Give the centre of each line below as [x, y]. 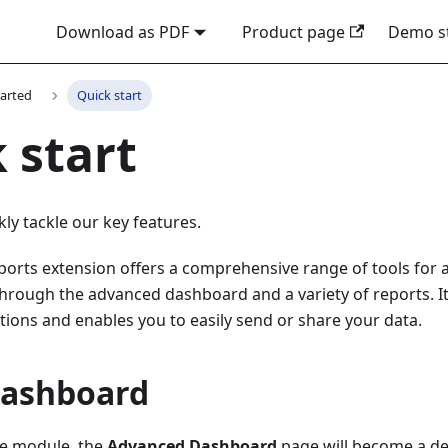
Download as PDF [122, 31]
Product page [294, 31]
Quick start [109, 95]
